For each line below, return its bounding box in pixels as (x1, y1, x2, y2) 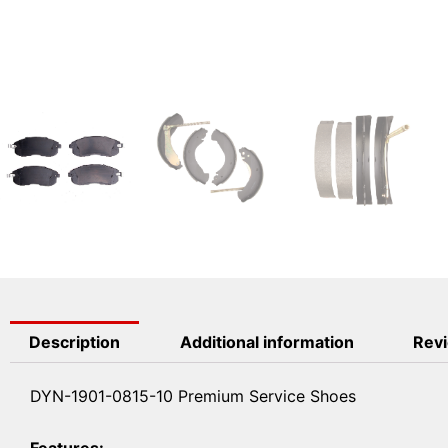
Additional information (179, 331, 354, 352)
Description (29, 331, 121, 352)
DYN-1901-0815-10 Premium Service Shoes (30, 385, 356, 406)
